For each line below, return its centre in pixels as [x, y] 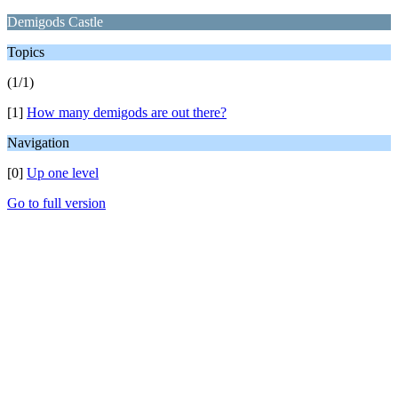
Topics [26, 52]
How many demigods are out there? [127, 112]
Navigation [38, 143]
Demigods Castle [55, 22]
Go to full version [56, 203]
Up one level [63, 173]
